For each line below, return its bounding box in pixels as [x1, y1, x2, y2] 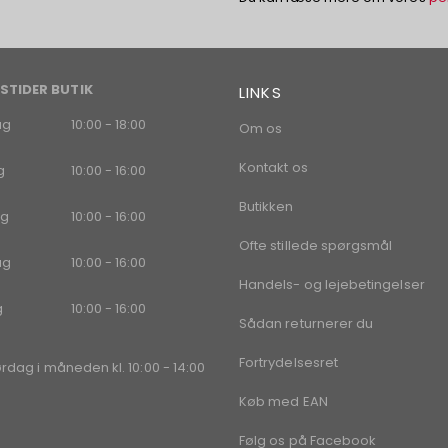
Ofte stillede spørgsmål [239, 235, 393, 255]
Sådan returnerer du [239, 313, 374, 333]
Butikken [239, 196, 294, 216]
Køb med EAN [239, 391, 328, 411]
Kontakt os [239, 157, 308, 177]
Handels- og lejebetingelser [239, 274, 425, 294]
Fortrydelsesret [239, 352, 338, 372]
